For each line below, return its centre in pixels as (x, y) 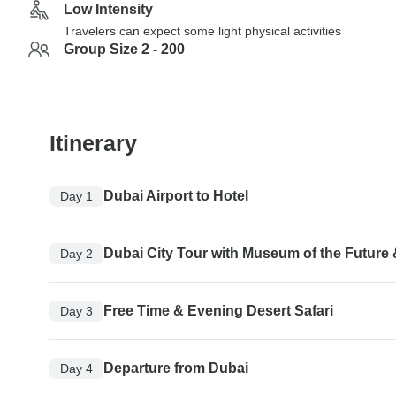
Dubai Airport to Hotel (176, 196)
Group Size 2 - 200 (124, 49)
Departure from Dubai (176, 368)
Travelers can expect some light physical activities (202, 31)
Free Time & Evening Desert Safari (218, 311)
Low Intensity (108, 9)
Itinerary (93, 143)
